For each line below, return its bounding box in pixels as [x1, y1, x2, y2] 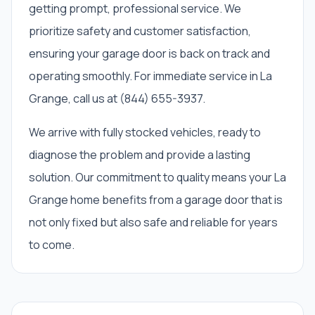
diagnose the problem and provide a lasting [29, 147, 250, 162]
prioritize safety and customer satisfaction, [29, 23, 251, 39]
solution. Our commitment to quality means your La [29, 169, 286, 185]
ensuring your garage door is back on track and [29, 46, 270, 61]
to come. [29, 237, 75, 252]
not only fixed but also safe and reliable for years [29, 214, 278, 230]
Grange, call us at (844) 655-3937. [29, 91, 205, 106]
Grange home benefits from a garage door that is [29, 192, 283, 207]
